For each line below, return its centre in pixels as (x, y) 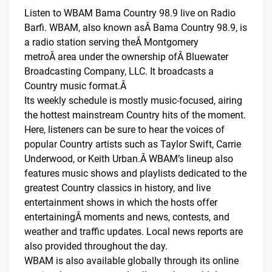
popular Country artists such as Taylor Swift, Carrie (133, 144)
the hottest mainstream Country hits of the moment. (135, 115)
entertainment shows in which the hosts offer (121, 202)
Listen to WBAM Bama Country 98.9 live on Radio (130, 13)
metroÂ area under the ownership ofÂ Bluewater (126, 57)
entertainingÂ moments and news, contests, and (127, 217)
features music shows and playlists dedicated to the (135, 173)
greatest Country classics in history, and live (117, 188)
